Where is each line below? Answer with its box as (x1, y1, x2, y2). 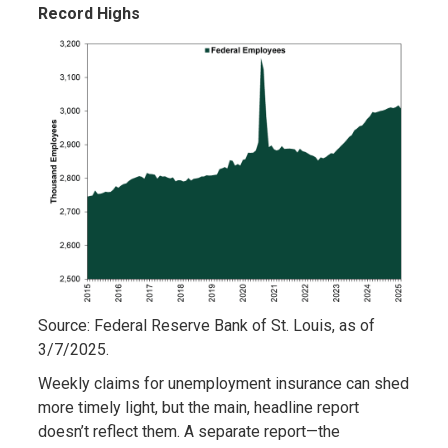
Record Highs (37, 4, 140, 24)
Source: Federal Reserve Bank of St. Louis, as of (37, 316, 375, 336)
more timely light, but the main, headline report (37, 398, 359, 418)
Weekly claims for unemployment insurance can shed (37, 374, 409, 394)
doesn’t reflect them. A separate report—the (37, 422, 340, 442)
